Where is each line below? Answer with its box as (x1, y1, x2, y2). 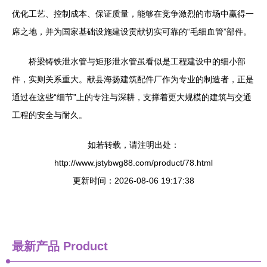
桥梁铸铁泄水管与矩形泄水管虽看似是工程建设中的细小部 (29, 57, 246, 66)
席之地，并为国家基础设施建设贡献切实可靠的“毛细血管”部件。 (12, 27, 252, 36)
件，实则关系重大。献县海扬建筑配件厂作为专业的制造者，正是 (12, 74, 254, 84)
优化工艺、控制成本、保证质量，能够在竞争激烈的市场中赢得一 (12, 9, 254, 18)
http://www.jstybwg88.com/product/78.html (54, 158, 213, 167)
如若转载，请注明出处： (88, 140, 179, 150)
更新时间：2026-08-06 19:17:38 (73, 176, 194, 185)
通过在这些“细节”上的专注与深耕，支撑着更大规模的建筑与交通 (12, 92, 252, 102)
